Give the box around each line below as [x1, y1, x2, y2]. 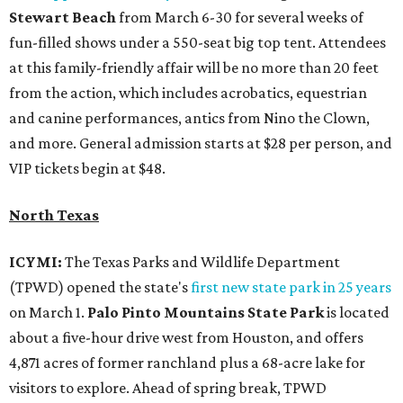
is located [327, 302, 390, 321]
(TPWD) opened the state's [9, 277, 191, 296]
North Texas [9, 205, 99, 224]
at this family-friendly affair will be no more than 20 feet [9, 58, 379, 76]
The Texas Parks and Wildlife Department [65, 252, 340, 271]
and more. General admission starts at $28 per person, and [9, 133, 392, 152]
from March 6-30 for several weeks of [116, 7, 363, 26]
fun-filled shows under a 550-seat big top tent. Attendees [9, 32, 386, 51]
